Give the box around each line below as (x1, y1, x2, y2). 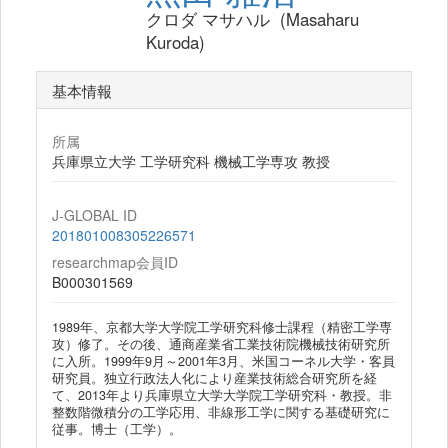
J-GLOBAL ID (52, 205, 137, 225)
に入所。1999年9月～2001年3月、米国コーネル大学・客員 (52, 352, 395, 370)
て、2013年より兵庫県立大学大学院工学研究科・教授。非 (52, 386, 392, 404)
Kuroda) (145, 30, 205, 54)
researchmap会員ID (52, 252, 178, 272)
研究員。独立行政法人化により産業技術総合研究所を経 (52, 369, 377, 387)
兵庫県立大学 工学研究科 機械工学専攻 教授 (52, 151, 330, 171)
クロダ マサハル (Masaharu (145, 7, 359, 31)
